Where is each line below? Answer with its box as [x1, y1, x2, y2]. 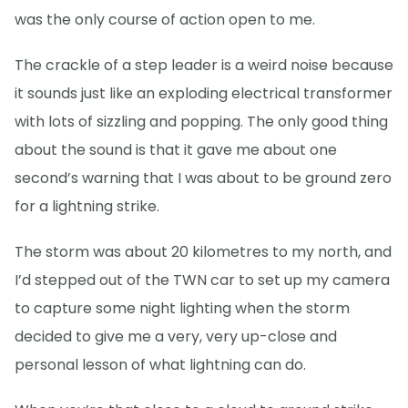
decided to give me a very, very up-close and [15, 326, 337, 348]
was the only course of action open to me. [15, 9, 315, 31]
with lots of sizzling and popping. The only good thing [15, 111, 388, 133]
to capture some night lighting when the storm [15, 298, 350, 320]
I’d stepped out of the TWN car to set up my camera [15, 270, 390, 291]
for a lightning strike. [15, 196, 159, 218]
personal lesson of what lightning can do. [15, 354, 306, 376]
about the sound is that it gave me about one [15, 139, 337, 161]
